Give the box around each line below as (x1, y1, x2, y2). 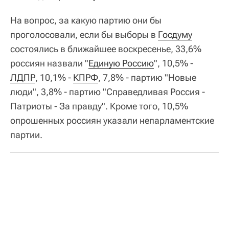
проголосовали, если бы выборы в (10, 29, 158, 40)
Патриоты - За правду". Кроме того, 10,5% (10, 100, 188, 111)
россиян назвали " (10, 57, 88, 68)
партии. (10, 129, 42, 140)
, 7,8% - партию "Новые (98, 72, 196, 83)
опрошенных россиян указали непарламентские (10, 114, 214, 126)
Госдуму (158, 29, 192, 40)
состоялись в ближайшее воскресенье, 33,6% (10, 43, 201, 54)
